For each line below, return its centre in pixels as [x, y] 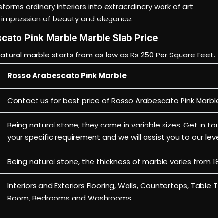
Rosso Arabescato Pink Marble [67, 45]
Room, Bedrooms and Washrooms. [70, 167]
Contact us [28, 70]
